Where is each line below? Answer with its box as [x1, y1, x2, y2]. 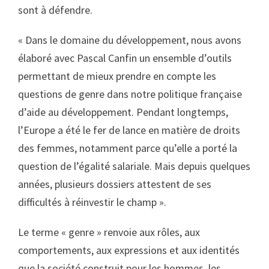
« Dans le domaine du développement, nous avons [18, 33, 241, 47]
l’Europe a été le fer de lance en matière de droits [18, 123, 240, 137]
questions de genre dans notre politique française [18, 87, 242, 101]
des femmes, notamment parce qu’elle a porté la [18, 141, 237, 155]
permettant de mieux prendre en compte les [18, 69, 216, 83]
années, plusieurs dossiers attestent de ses [18, 177, 211, 191]
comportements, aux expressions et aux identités [18, 243, 240, 257]
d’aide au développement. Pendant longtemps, [18, 105, 228, 119]
